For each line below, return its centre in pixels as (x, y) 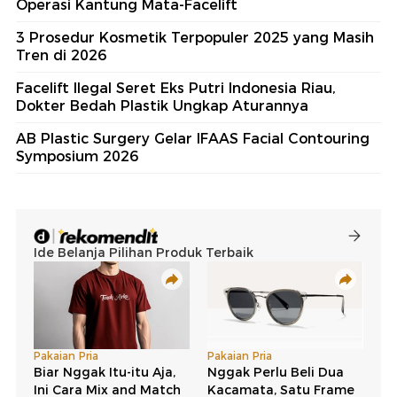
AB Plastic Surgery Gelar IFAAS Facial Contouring (193, 139)
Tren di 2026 (61, 56)
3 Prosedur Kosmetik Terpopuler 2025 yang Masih (195, 38)
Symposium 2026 (77, 157)
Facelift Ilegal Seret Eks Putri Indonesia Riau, (176, 89)
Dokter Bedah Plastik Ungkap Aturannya (162, 106)
